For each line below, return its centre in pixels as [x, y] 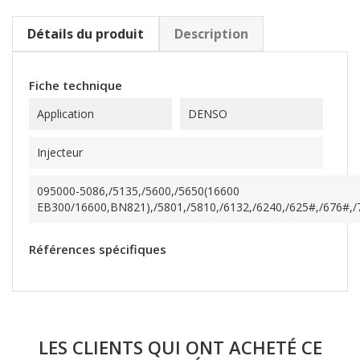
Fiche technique [76, 85]
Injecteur [60, 152]
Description [211, 34]
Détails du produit [86, 34]
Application [65, 114]
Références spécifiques [98, 249]
